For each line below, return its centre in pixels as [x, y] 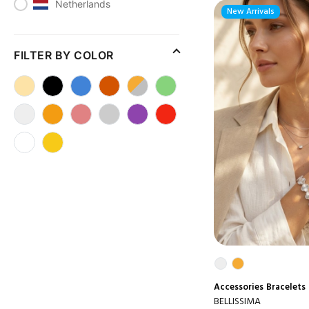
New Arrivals [251, 11]
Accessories [239, 288]
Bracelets [286, 288]
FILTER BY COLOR [64, 55]
